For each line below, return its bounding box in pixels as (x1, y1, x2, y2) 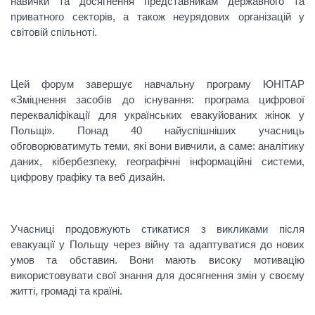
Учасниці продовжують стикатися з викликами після (11, 223, 304, 235)
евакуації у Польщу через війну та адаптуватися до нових (11, 238, 304, 250)
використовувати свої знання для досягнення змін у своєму (11, 269, 304, 281)
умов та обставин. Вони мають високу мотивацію (11, 254, 304, 266)
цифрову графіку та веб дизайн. (11, 171, 165, 183)
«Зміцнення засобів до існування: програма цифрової (11, 94, 304, 105)
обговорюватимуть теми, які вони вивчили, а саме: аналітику (11, 140, 304, 152)
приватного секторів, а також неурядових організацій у (11, 11, 304, 22)
